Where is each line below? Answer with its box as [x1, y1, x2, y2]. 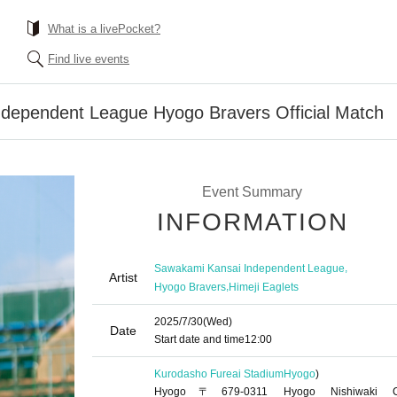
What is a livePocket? [48, 22, 160, 35]
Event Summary [201, 184, 302, 199]
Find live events [48, 52, 129, 66]
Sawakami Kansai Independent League [154, 261, 345, 275]
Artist [109, 270, 137, 284]
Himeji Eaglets [229, 280, 299, 293]
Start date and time [154, 333, 245, 346]
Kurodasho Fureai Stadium [154, 368, 284, 380]
